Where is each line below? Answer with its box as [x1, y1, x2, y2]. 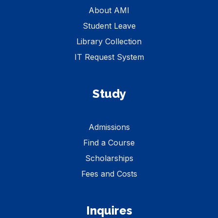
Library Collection [76, 36, 142, 46]
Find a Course [83, 137, 135, 147]
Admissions [88, 122, 130, 132]
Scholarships [85, 153, 133, 163]
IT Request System [74, 52, 144, 62]
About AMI [89, 5, 129, 15]
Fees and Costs [81, 168, 137, 179]
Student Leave [82, 20, 136, 31]
